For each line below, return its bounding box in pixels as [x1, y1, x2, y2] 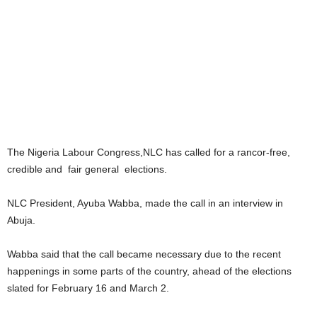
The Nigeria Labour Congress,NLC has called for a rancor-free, [7, 146, 290, 158]
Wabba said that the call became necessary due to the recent [7, 248, 281, 260]
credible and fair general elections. [7, 163, 167, 175]
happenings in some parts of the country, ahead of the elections [7, 265, 292, 277]
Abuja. [7, 214, 35, 226]
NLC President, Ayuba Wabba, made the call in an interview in [7, 197, 283, 209]
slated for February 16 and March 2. [7, 282, 169, 294]
